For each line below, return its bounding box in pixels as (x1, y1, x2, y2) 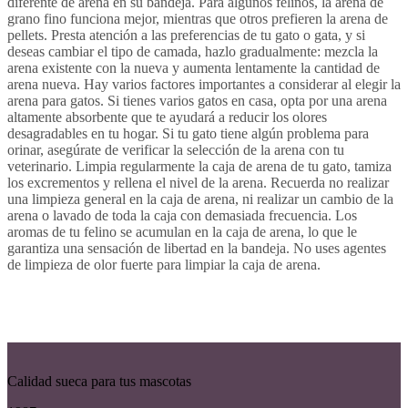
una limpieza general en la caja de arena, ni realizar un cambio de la (7, 190, 393, 207)
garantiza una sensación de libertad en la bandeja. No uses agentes (7, 240, 386, 256)
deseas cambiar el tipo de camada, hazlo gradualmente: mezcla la (7, 43, 378, 59)
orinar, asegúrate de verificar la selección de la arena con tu (7, 141, 344, 158)
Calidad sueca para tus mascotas (7, 372, 191, 389)
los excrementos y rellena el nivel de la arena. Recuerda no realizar (7, 174, 389, 190)
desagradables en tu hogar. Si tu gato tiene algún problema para (7, 125, 369, 141)
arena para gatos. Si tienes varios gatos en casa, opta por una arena (7, 92, 387, 108)
